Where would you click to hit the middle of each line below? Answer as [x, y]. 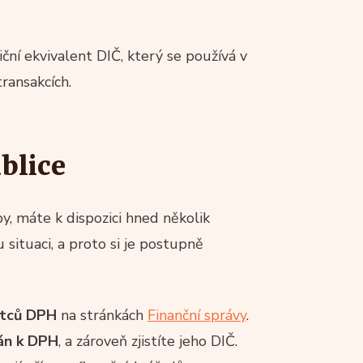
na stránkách [102, 315]
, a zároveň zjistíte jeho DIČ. [148, 341]
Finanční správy [197, 315]
